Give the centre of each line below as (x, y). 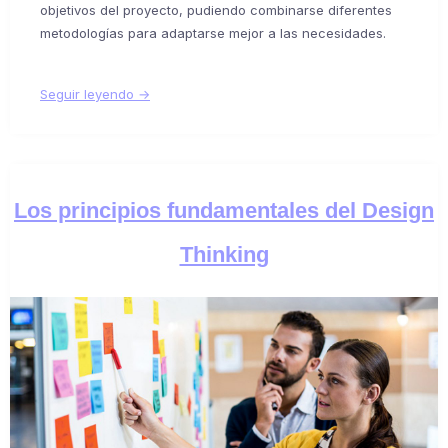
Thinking (224, 255)
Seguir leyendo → (95, 94)
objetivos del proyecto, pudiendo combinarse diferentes (216, 10)
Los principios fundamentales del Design (224, 211)
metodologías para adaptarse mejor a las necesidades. (213, 33)
